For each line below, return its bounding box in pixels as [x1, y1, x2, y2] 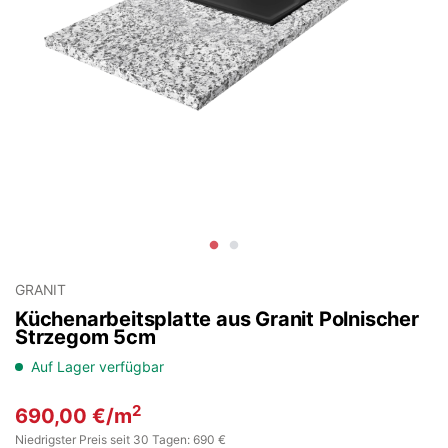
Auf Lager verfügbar [31, 358, 164, 375]
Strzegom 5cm [15, 325, 156, 349]
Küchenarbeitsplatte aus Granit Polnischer [15, 307, 419, 331]
